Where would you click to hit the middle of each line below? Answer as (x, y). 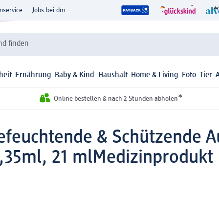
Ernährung (33, 76)
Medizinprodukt (153, 158)
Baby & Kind (75, 76)
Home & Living (154, 76)
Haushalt (113, 76)
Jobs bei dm (49, 10)
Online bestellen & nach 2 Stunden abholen (116, 99)
